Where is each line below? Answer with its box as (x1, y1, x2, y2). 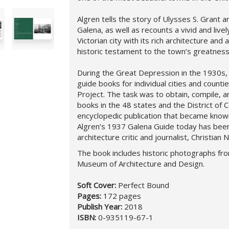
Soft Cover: (77, 180, 118, 190)
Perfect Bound (118, 180, 169, 190)
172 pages (103, 191, 141, 201)
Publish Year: (77, 201, 124, 212)
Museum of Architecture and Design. (77, 158, 204, 169)
